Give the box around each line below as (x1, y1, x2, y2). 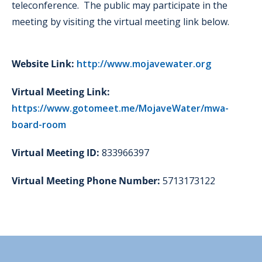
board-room (12, 118, 66, 131)
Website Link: (12, 57, 74, 70)
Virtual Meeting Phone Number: (12, 174, 160, 187)
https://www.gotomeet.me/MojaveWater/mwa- (12, 101, 229, 115)
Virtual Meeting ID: (12, 146, 99, 159)
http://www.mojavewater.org (77, 57, 211, 70)
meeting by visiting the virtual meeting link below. (12, 15, 229, 28)
